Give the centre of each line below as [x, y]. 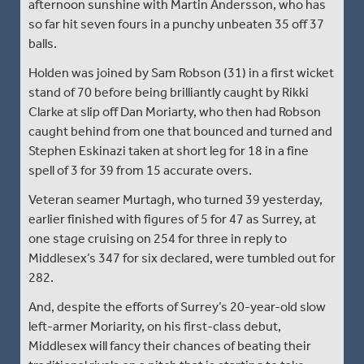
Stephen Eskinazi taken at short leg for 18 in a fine [169, 150]
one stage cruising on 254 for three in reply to [158, 238]
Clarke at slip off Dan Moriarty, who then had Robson [175, 111]
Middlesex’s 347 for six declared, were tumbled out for [182, 258]
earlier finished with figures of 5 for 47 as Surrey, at [172, 219]
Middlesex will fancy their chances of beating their [170, 345]
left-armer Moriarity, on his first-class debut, [155, 326]
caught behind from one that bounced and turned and [180, 131]
